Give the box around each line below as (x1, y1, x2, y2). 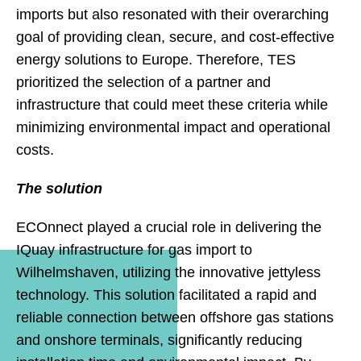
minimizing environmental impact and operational (16, 119, 330, 135)
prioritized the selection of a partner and (16, 74, 271, 90)
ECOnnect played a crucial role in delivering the (16, 219, 322, 235)
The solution (16, 180, 102, 197)
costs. (16, 142, 54, 158)
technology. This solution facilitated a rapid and (16, 287, 317, 303)
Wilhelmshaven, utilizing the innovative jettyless (16, 264, 321, 280)
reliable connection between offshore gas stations (16, 309, 334, 326)
